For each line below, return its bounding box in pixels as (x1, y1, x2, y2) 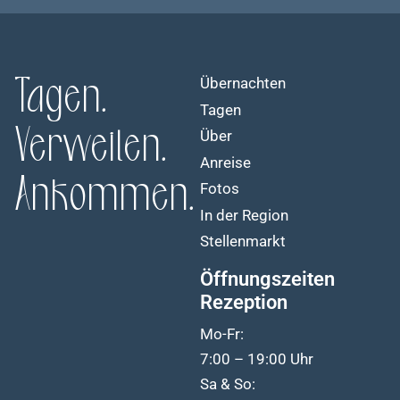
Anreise (200, 153, 251, 171)
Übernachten (200, 74, 286, 92)
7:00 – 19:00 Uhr (200, 350, 313, 368)
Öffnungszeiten (200, 268, 335, 290)
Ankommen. (15, 172, 195, 221)
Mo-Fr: (200, 325, 244, 343)
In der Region (200, 205, 288, 224)
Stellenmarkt (200, 232, 286, 250)
